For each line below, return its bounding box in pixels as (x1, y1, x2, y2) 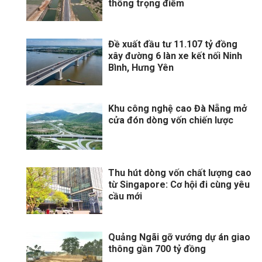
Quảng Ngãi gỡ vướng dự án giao (108, 232, 250, 243)
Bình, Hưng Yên (108, 62, 174, 74)
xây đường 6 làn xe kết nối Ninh (108, 50, 242, 62)
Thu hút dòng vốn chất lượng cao (108, 167, 251, 179)
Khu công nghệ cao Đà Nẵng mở (108, 103, 247, 115)
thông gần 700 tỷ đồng (108, 243, 206, 255)
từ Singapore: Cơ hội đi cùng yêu (108, 179, 250, 191)
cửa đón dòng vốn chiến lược (108, 115, 233, 126)
